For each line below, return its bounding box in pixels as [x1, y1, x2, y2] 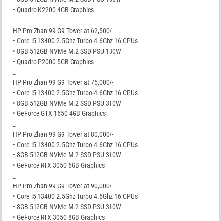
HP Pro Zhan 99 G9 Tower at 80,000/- [13, 130, 113, 139]
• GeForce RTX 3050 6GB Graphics [13, 161, 105, 170]
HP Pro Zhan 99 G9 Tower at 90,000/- [13, 182, 113, 190]
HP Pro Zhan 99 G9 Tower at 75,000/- [13, 78, 113, 87]
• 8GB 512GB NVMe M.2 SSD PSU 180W [13, 47, 121, 56]
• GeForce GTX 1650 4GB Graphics [13, 110, 106, 118]
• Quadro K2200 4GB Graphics [13, 6, 94, 14]
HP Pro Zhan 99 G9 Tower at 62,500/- [13, 27, 113, 35]
